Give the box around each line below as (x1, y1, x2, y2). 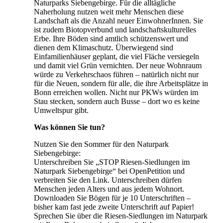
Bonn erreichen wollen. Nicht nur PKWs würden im (34, 88, 198, 97)
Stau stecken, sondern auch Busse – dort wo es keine (34, 97, 200, 106)
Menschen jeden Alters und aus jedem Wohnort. (34, 184, 184, 193)
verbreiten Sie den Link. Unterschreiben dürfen (34, 175, 182, 184)
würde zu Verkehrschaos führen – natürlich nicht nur (34, 70, 199, 79)
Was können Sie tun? (34, 122, 105, 131)
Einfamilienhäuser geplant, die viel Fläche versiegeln (34, 52, 199, 61)
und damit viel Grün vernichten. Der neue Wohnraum (34, 61, 202, 70)
